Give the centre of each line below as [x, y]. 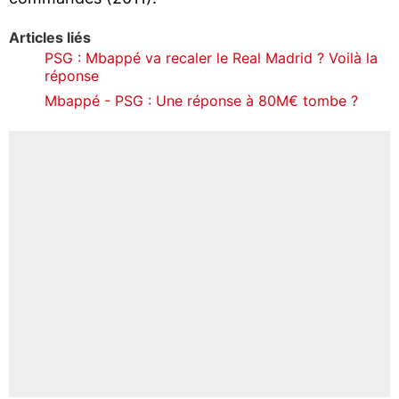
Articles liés [50, 37]
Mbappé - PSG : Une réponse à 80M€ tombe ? [201, 100]
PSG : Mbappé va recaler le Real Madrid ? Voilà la [211, 57]
